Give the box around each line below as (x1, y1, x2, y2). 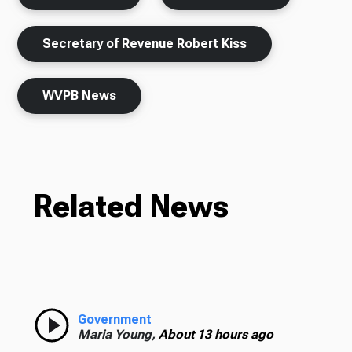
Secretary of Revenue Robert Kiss (42, 35, 247, 51)
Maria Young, (77, 326, 159, 342)
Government (77, 311, 152, 327)
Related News (33, 187, 229, 225)
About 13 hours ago (158, 326, 273, 342)
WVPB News (42, 87, 117, 103)
